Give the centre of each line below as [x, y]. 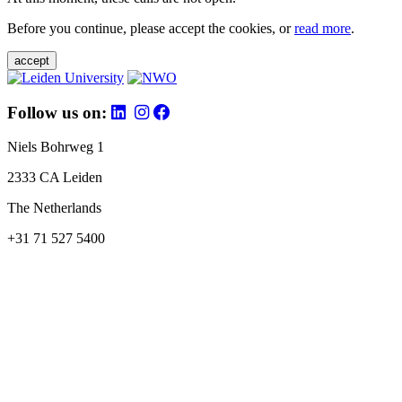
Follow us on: [59, 112]
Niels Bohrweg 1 [56, 147]
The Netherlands [54, 208]
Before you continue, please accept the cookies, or [151, 28]
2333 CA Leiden [55, 178]
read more [323, 28]
